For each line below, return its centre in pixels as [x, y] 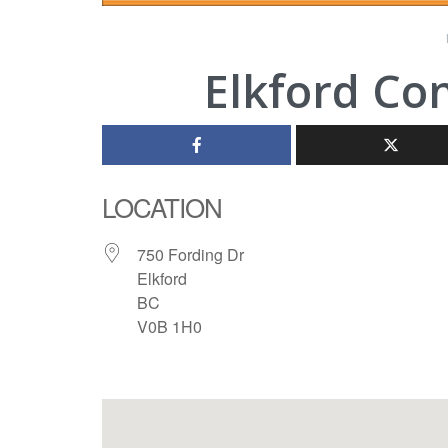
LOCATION [162, 207]
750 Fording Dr [190, 255]
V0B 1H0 [169, 327]
